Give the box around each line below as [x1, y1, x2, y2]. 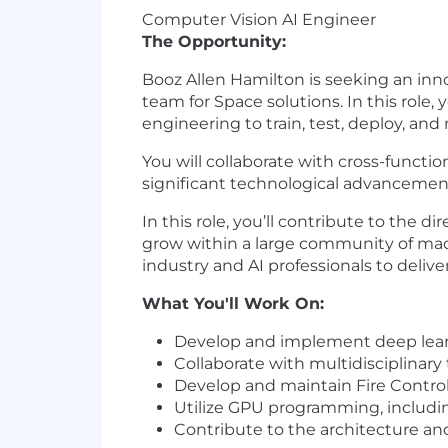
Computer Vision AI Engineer [142, 10, 376, 29]
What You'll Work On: [142, 294, 329, 313]
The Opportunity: [142, 32, 291, 51]
